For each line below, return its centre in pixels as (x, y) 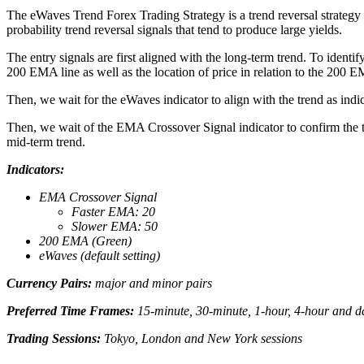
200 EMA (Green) (85, 241)
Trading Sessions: (54, 339)
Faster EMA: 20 (113, 212)
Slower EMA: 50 (115, 227)
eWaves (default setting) (100, 256)
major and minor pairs (152, 284)
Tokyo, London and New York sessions (201, 339)
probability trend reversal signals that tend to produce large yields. (174, 30)
